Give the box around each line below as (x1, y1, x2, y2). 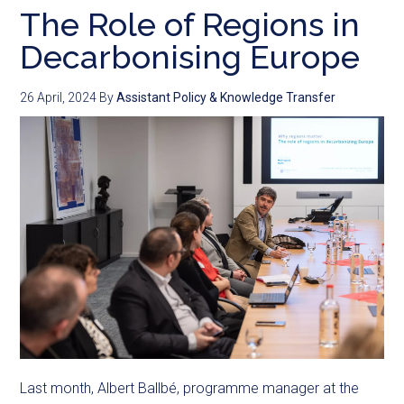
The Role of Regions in (20, 5, 361, 44)
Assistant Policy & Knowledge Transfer (116, 90, 336, 106)
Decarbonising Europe (20, 38, 361, 77)
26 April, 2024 (20, 90, 97, 106)
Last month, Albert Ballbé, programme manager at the (20, 380, 360, 398)
